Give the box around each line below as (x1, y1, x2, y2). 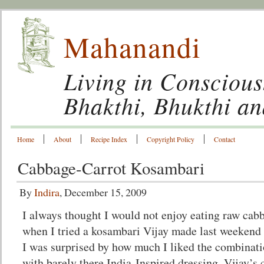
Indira (34, 185, 60, 199)
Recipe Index (91, 134, 127, 144)
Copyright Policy (147, 134, 194, 144)
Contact (214, 134, 235, 144)
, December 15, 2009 (60, 185, 147, 199)
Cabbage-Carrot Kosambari (18, 157, 204, 179)
